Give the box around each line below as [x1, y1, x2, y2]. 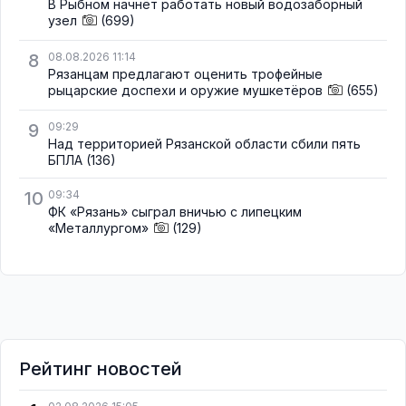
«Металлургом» [48, 220, 149, 237]
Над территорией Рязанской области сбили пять [48, 136, 361, 152]
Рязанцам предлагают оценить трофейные [48, 65, 323, 82]
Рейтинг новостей [19, 358, 182, 381]
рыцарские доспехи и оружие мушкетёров [48, 82, 326, 98]
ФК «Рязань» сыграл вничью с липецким [48, 204, 302, 220]
